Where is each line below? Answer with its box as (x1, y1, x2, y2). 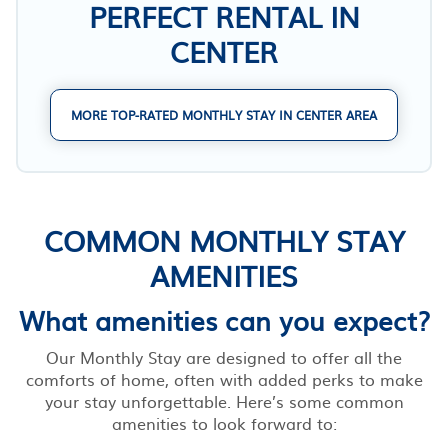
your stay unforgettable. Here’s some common (44, 388, 404, 413)
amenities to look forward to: (111, 410, 337, 435)
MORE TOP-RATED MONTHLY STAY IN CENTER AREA (71, 105, 377, 124)
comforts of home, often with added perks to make (25, 366, 423, 391)
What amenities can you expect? (18, 299, 430, 339)
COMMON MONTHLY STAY (43, 218, 405, 261)
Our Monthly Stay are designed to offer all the (46, 344, 402, 369)
